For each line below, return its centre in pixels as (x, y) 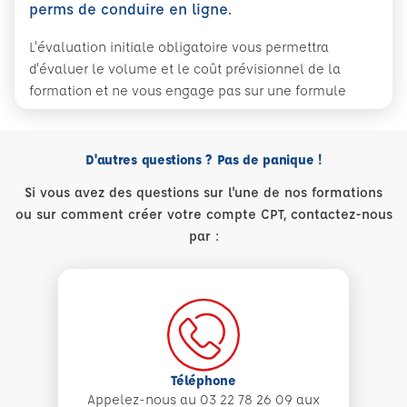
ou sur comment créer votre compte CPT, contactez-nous (203, 214)
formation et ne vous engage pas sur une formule (188, 90)
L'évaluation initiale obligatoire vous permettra (179, 47)
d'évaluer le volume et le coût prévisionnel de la (185, 69)
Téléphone (203, 380)
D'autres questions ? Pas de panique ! (203, 159)
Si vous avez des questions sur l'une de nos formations (203, 192)
